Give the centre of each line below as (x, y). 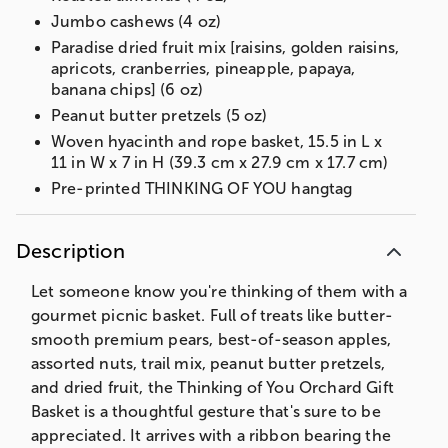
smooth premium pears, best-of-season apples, (211, 339)
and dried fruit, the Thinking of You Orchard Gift (212, 387)
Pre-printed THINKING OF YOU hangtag (202, 188)
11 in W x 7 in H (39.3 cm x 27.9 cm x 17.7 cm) (220, 162)
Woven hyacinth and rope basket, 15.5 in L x (216, 141)
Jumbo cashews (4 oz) (136, 21)
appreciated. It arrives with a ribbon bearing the (211, 435)
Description (70, 250)
